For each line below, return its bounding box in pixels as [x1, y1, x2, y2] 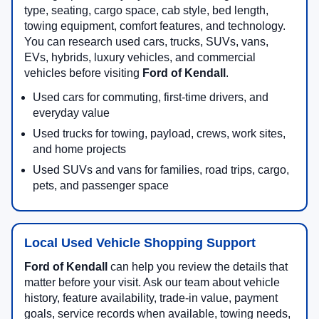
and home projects [33, 143, 126, 156]
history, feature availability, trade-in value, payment [24, 292, 278, 305]
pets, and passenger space [33, 179, 169, 192]
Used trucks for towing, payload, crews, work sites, [33, 127, 286, 140]
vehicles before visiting [24, 67, 142, 80]
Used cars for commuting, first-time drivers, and [33, 91, 268, 104]
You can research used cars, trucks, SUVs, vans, [24, 36, 268, 48]
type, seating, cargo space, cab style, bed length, [24, 4, 268, 17]
